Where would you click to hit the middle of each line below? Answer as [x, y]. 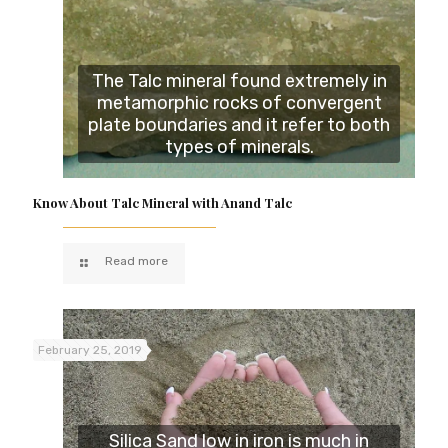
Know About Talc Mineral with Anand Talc [162, 202]
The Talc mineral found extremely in [239, 80]
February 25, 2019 [90, 349]
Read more [137, 260]
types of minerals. [239, 146]
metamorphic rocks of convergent [239, 102]
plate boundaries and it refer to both [239, 124]
